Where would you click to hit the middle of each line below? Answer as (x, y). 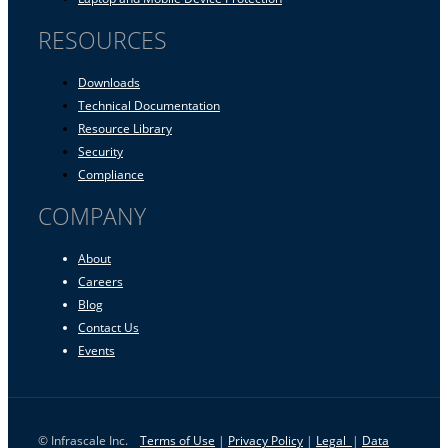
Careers (100, 280)
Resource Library (125, 127)
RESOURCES (102, 40)
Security (100, 150)
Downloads (109, 81)
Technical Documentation (149, 104)
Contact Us (108, 326)
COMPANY (92, 216)
